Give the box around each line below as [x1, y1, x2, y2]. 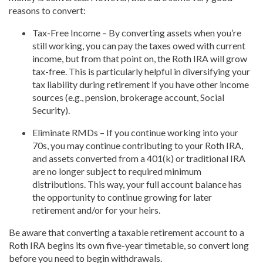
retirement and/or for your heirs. [32, 204, 160, 216]
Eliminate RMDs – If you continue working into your [32, 127, 238, 139]
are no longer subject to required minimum [32, 166, 201, 177]
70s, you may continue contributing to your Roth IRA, [32, 140, 243, 151]
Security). [32, 104, 70, 116]
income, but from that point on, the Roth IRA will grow [32, 53, 247, 65]
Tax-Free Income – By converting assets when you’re [32, 27, 241, 39]
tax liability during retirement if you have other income [32, 79, 249, 90]
